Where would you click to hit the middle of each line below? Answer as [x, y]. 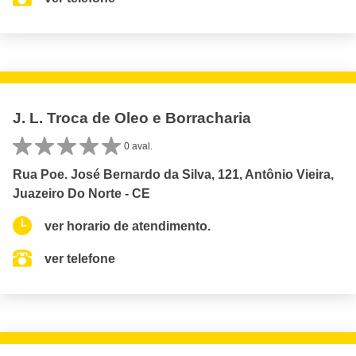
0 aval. [138, 146]
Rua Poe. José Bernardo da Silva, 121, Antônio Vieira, [173, 174]
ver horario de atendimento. [128, 226]
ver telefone [80, 258]
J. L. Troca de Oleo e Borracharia [132, 118]
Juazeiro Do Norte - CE [81, 193]
